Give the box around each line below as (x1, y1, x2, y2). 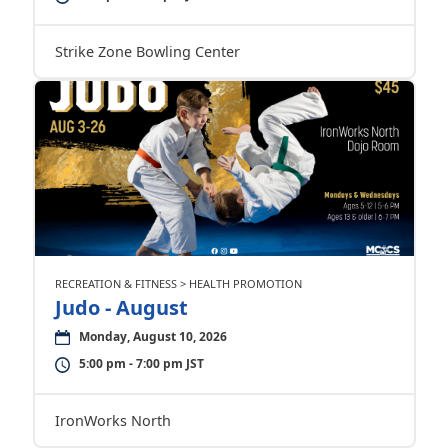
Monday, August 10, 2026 (78, 328, 227, 345)
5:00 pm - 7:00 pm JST (78, 355, 204, 372)
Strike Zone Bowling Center (54, 42, 240, 61)
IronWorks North (54, 411, 171, 430)
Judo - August (54, 294, 188, 321)
